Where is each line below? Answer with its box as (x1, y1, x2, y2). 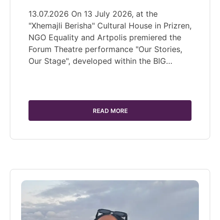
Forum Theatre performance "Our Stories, (28, 44, 182, 54)
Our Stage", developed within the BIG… (28, 55, 172, 66)
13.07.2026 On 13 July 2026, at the (28, 8, 158, 19)
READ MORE (92, 107, 128, 114)
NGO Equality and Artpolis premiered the (28, 32, 181, 42)
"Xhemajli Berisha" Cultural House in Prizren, (28, 20, 192, 30)
